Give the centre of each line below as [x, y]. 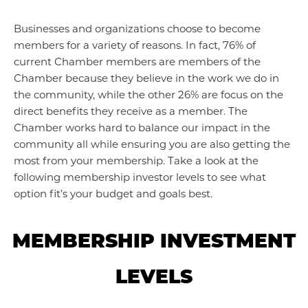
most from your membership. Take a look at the [136, 161]
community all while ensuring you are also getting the [152, 144]
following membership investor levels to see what [140, 177]
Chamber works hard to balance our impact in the [142, 128]
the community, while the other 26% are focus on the [148, 95]
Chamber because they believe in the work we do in [146, 78]
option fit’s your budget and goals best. [113, 194]
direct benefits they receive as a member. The [131, 111]
